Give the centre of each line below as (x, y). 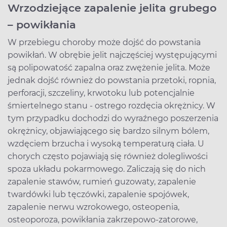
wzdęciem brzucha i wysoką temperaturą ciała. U (106, 143)
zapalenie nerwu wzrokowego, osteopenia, (93, 207)
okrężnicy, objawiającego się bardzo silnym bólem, (108, 131)
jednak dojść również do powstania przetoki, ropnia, (112, 80)
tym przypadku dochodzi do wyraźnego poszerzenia (113, 118)
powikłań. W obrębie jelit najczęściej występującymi (112, 55)
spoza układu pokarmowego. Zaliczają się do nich (107, 169)
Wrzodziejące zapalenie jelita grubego (112, 8)
